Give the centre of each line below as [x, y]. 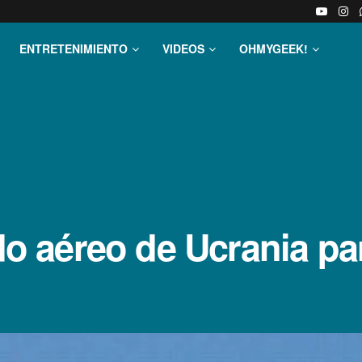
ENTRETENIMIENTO [74, 48]
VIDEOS [183, 48]
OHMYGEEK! [274, 48]
